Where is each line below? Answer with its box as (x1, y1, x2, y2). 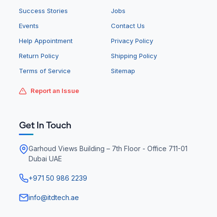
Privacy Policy (111, 37, 153, 45)
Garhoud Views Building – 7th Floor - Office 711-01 (29, 144, 187, 153)
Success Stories (19, 7, 68, 15)
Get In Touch (19, 122, 71, 131)
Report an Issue (31, 87, 79, 95)
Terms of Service (19, 67, 71, 75)
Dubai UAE (29, 155, 62, 163)
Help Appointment (19, 37, 73, 45)
